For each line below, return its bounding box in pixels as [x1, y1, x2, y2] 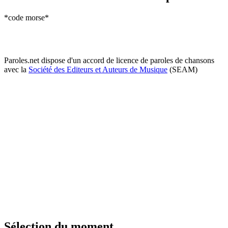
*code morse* [4, 13, 49, 22]
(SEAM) [167, 65, 197, 74]
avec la [4, 65, 28, 74]
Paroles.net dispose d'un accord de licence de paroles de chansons [4, 55, 214, 65]
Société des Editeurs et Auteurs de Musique [28, 65, 167, 74]
